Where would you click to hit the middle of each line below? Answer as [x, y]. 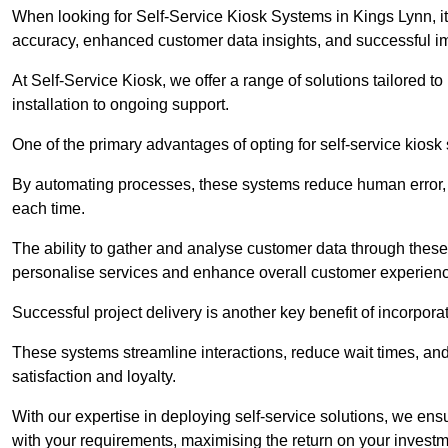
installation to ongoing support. [120, 105]
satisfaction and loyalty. [96, 377]
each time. [50, 209]
